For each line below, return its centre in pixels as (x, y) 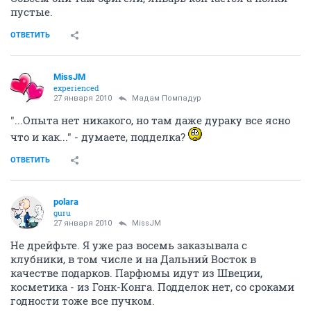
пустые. (32, 11)
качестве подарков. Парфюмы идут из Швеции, (136, 272)
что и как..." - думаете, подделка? (99, 136)
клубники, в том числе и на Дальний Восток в (133, 259)
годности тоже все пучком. (83, 300)
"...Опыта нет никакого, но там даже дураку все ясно (150, 120)
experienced (76, 87)
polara (66, 201)
